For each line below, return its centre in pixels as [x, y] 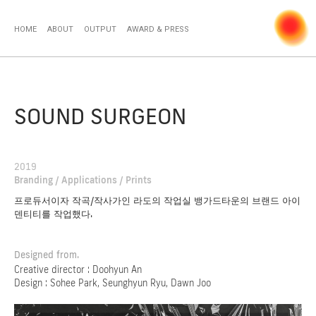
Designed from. [47, 255]
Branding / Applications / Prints [83, 180]
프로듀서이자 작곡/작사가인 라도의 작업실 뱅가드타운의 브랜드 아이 [157, 200]
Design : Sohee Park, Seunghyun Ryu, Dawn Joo [113, 283]
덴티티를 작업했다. [53, 214]
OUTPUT [100, 29]
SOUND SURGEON [100, 116]
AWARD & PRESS [158, 29]
